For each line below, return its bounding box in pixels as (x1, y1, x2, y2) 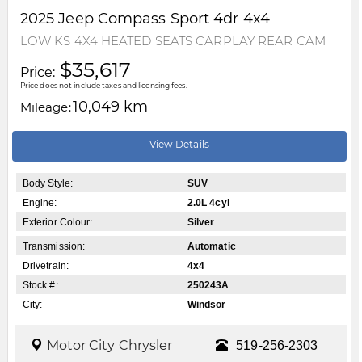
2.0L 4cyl (187, 196, 229, 208)
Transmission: (22, 240, 86, 252)
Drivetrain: (22, 259, 69, 271)
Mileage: (19, 99, 71, 115)
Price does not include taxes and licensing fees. (19, 80, 187, 90)
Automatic (187, 240, 236, 252)
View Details (149, 137, 209, 150)
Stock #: (22, 279, 58, 291)
